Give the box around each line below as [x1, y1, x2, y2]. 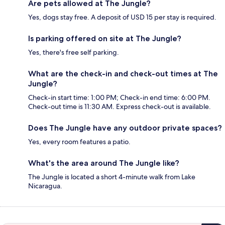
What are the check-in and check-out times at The [28, 69, 218, 79]
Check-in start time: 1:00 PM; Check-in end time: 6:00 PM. [28, 93, 210, 102]
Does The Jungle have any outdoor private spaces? [28, 123, 222, 133]
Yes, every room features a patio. [28, 137, 131, 147]
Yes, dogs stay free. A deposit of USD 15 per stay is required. [28, 13, 216, 22]
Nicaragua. [28, 181, 62, 191]
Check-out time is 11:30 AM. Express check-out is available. [28, 102, 211, 111]
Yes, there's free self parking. [28, 48, 119, 57]
